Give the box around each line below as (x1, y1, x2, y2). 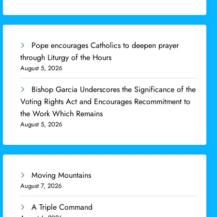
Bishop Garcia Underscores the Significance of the (31, 84, 196, 95)
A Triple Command (31, 201, 93, 213)
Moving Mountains (31, 169, 92, 181)
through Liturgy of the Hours (20, 52, 112, 63)
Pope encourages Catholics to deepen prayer (31, 40, 179, 51)
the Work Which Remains (20, 108, 103, 120)
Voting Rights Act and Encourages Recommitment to (20, 96, 191, 108)
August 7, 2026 (20, 181, 62, 190)
